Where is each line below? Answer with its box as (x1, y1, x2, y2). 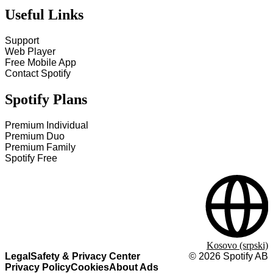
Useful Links (5, 7, 83, 23)
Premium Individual (5, 120, 88, 130)
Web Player (5, 46, 55, 57)
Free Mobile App (5, 57, 76, 68)
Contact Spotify (5, 68, 71, 79)
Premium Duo (5, 131, 65, 141)
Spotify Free (5, 153, 57, 163)
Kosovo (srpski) (207, 240, 268, 250)
